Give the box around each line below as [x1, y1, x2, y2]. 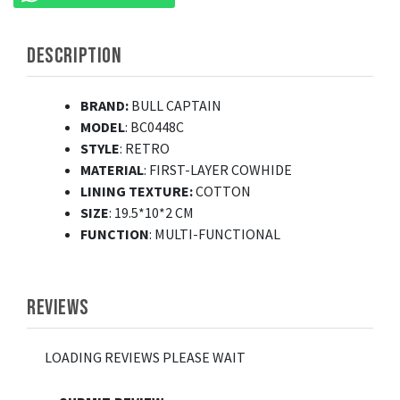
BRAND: [80, 96, 131, 115]
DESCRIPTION [27, 42, 122, 69]
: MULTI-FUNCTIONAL [149, 225, 280, 244]
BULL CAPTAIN [131, 96, 221, 115]
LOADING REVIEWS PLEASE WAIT [45, 348, 246, 367]
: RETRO [120, 139, 170, 158]
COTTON [193, 182, 251, 201]
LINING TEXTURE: [80, 182, 193, 201]
